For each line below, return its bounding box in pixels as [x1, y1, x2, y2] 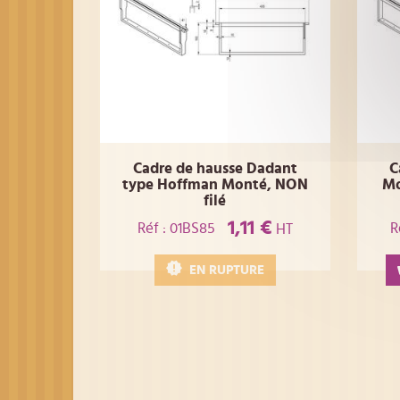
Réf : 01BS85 [137, 220, 215, 236]
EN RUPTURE [188, 263, 264, 278]
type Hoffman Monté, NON [121, 177, 308, 192]
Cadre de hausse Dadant [132, 161, 297, 176]
